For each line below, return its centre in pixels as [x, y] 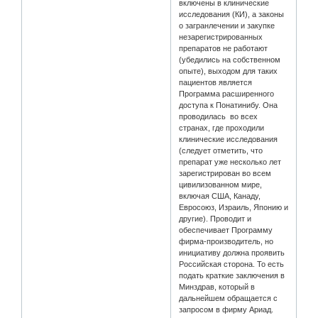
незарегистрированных [221, 37]
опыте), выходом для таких [229, 71]
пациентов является [216, 83]
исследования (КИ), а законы [232, 15]
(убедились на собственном [230, 60]
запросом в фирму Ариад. [226, 310]
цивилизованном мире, [221, 185]
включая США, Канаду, [220, 196]
